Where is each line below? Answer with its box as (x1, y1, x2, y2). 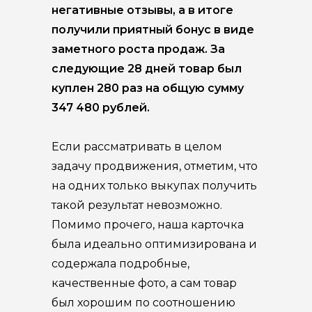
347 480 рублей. (52, 101, 150, 115)
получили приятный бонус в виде (52, 23, 254, 37)
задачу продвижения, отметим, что (52, 159, 258, 173)
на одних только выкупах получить (52, 179, 257, 193)
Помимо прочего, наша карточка (52, 218, 244, 232)
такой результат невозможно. (52, 198, 222, 212)
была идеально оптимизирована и (52, 237, 257, 251)
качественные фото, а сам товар (52, 276, 237, 290)
